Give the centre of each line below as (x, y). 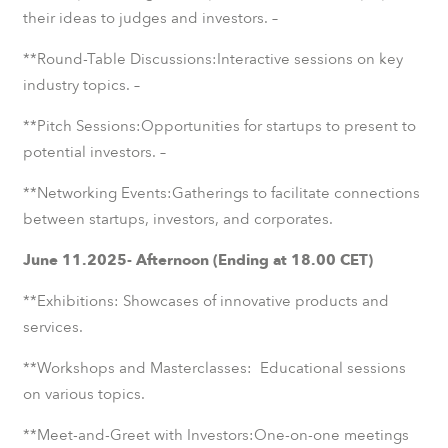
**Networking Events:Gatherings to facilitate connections (221, 192)
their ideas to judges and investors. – (150, 17)
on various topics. (83, 393)
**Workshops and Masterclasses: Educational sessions (214, 367)
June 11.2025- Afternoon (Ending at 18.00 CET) (197, 259)
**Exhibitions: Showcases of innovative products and (205, 300)
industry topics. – (81, 84)
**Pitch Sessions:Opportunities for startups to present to (219, 125)
